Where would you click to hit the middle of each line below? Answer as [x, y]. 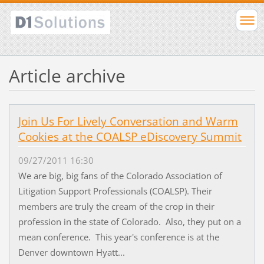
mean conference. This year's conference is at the [118, 237]
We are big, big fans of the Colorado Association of [120, 176]
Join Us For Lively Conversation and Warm [128, 121]
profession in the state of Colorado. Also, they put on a [129, 222]
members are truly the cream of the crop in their [116, 207]
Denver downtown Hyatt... [71, 253]
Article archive [67, 75]
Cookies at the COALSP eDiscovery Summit [130, 136]
